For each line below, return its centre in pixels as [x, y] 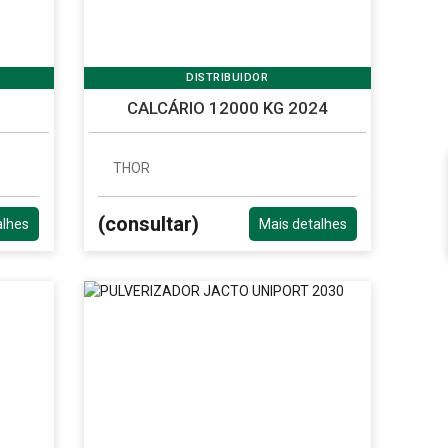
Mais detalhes [302, 224]
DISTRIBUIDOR [227, 78]
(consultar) [149, 224]
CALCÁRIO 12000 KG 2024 [227, 108]
